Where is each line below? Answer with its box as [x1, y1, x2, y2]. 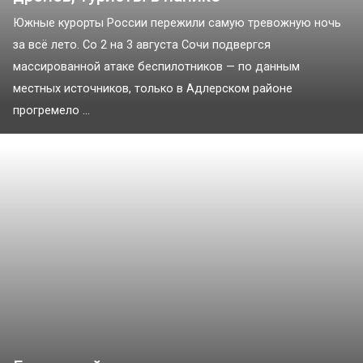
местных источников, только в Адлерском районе [13, 82, 293, 96]
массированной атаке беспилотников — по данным [13, 60, 300, 75]
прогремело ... [13, 104, 90, 118]
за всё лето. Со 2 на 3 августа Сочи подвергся [13, 38, 271, 53]
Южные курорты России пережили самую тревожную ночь [13, 16, 341, 31]
